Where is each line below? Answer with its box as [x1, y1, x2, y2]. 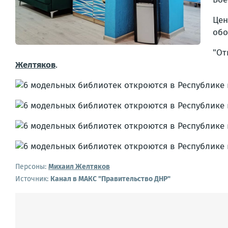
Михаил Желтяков [48, 162, 110, 171]
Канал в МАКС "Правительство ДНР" [50, 175, 170, 183]
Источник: [15, 175, 50, 183]
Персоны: [15, 162, 46, 171]
